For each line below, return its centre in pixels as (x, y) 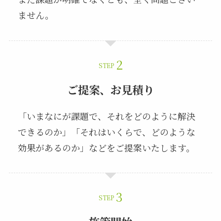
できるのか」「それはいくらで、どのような (106, 131)
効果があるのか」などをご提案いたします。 (106, 147)
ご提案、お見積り (110, 89)
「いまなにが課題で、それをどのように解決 (106, 116)
